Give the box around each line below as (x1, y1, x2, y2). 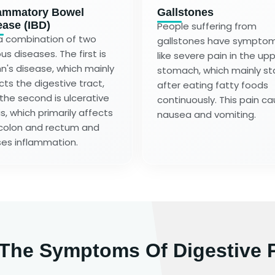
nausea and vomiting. (157, 107, 256, 121)
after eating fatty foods (157, 78, 268, 91)
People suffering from (157, 19, 257, 33)
